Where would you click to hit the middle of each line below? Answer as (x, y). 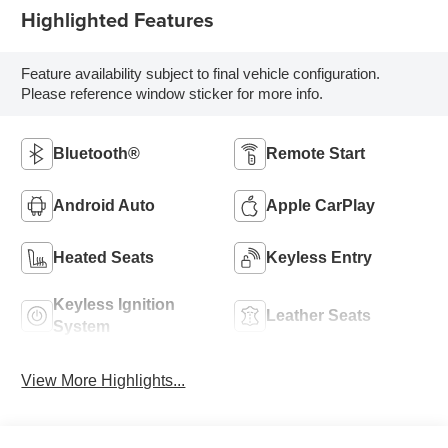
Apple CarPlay (320, 205)
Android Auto (104, 205)
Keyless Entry (319, 257)
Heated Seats (104, 257)
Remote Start (315, 153)
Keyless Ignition (114, 304)
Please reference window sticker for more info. (172, 94)
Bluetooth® (97, 153)
